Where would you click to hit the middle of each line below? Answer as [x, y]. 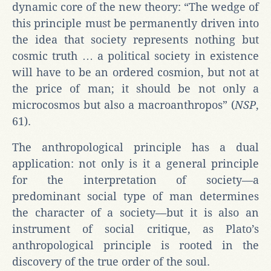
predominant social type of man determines [135, 196]
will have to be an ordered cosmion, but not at [135, 72]
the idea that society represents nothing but [135, 39]
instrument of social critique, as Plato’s [135, 229]
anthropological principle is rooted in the [135, 245]
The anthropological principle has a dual [135, 147]
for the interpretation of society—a [135, 180]
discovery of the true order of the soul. [111, 261]
